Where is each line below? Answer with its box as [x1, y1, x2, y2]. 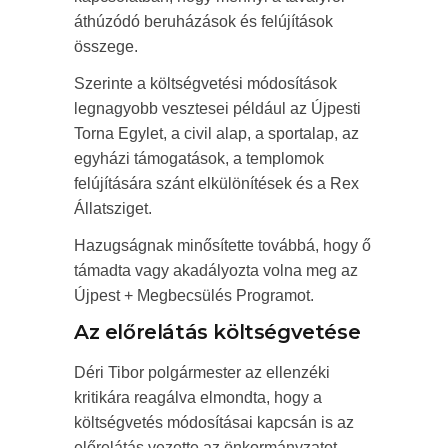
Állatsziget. [74, 200, 152, 218]
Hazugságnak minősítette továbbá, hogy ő [74, 237, 371, 255]
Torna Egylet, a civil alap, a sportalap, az [74, 125, 359, 143]
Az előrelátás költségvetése [74, 320, 361, 345]
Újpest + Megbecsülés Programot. [74, 287, 314, 305]
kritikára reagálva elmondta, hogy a [74, 389, 322, 407]
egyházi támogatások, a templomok [74, 150, 324, 168]
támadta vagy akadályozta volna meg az [74, 262, 358, 280]
